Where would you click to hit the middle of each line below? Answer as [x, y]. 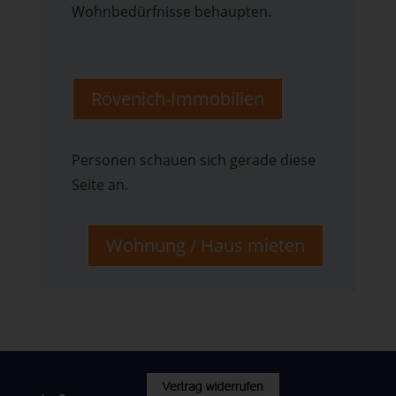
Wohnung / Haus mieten [206, 246]
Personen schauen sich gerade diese [193, 160]
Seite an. [99, 185]
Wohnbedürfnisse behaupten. [171, 12]
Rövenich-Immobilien [177, 99]
